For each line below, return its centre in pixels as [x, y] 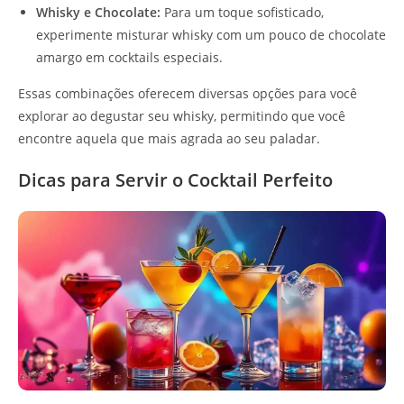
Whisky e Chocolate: [98, 13]
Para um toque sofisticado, [242, 13]
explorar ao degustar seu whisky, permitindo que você [182, 116]
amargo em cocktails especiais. [129, 58]
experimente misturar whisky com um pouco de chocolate [211, 35]
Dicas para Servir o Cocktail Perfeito [175, 180]
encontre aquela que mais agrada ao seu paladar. [169, 139]
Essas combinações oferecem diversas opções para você [188, 94]
